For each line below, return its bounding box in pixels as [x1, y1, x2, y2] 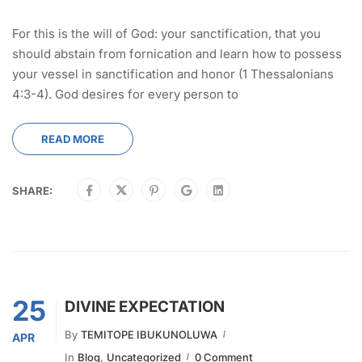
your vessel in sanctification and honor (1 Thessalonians [12, 66, 334, 82]
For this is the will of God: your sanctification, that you [12, 26, 321, 42]
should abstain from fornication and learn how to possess [12, 46, 342, 62]
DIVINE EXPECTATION [65, 297, 225, 317]
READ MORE [41, 133, 104, 146]
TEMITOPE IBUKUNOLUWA [81, 328, 217, 342]
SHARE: [12, 184, 53, 198]
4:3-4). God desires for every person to [12, 86, 238, 103]
